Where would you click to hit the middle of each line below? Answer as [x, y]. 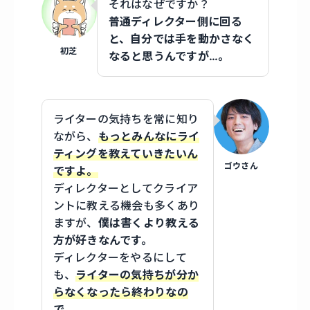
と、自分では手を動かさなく [181, 39]
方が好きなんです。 [103, 240]
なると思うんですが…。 [169, 56]
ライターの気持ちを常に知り [126, 119]
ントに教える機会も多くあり [126, 206]
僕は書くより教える [149, 223]
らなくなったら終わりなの [120, 292]
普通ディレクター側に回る [175, 22]
